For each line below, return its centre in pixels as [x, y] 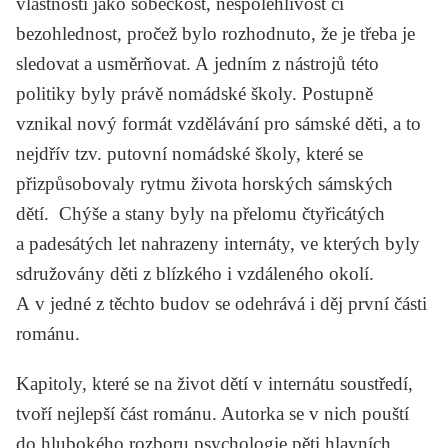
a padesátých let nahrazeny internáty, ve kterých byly [218, 243]
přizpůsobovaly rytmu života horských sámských [204, 183]
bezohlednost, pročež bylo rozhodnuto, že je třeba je [215, 33]
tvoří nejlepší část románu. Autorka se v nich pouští [212, 413]
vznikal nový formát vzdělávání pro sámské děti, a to [218, 123]
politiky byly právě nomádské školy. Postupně [194, 93]
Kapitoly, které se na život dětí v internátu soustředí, [214, 383]
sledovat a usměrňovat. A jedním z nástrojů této [197, 63]
